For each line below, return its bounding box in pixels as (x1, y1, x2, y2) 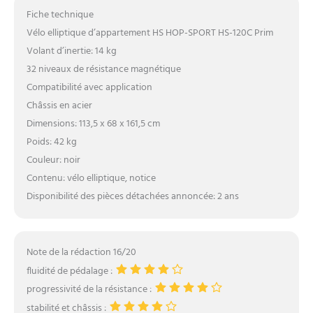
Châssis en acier (26, 97, 92, 114)
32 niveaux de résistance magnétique (26, 61, 181, 78)
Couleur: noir (26, 152, 80, 168)
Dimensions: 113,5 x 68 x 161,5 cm (26, 115, 160, 132)
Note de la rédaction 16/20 (26, 244, 136, 261)
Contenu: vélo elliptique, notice (26, 170, 156, 187)
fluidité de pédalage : (26, 263, 115, 279)
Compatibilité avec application (26, 79, 152, 96)
